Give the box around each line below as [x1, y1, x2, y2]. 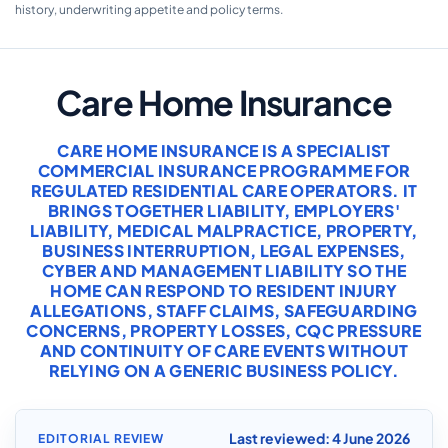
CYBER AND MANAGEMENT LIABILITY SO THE [41, 260, 407, 281]
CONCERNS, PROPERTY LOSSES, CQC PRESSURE [26, 320, 422, 341]
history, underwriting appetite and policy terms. [15, 2, 283, 17]
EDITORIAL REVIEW [38, 430, 165, 446]
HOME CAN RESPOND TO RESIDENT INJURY [50, 280, 398, 301]
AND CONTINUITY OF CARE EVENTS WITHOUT [39, 340, 409, 361]
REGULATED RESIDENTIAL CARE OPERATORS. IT [30, 180, 418, 201]
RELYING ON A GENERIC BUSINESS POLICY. [49, 360, 399, 381]
